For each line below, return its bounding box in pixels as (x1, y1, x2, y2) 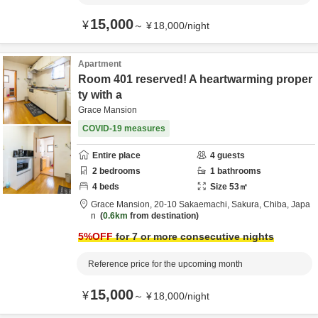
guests (215, 150, 245, 160)
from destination (128, 211, 196, 221)
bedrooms (97, 166, 141, 176)
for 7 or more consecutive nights (113, 231, 274, 242)
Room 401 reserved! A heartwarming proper (78, 73, 312, 85)
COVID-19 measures (82, 124, 165, 133)
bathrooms (215, 166, 261, 176)
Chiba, (263, 199, 291, 209)
